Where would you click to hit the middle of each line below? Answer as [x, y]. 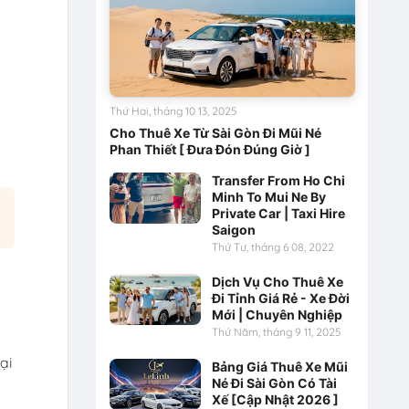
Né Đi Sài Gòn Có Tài [274, 383]
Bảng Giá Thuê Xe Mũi [279, 366]
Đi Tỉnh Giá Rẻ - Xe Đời [280, 298]
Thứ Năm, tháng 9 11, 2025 [276, 331]
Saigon [233, 229]
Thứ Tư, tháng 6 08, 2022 [273, 246]
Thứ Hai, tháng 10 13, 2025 [173, 110]
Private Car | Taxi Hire [278, 213]
